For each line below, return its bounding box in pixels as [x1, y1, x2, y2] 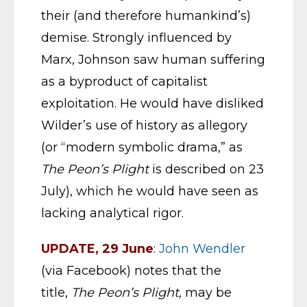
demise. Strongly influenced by [41, 30, 232, 46]
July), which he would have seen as [41, 184, 258, 199]
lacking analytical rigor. [41, 206, 184, 221]
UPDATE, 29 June [41, 241, 153, 257]
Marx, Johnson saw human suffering [41, 52, 265, 68]
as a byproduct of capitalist [41, 74, 208, 90]
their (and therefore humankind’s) [41, 8, 251, 24]
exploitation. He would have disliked [41, 96, 264, 112]
